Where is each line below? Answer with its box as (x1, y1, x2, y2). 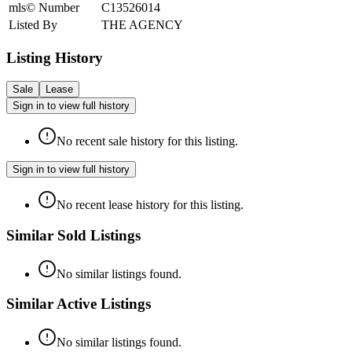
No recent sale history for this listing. (57, 134, 238, 148)
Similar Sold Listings (6, 226, 141, 244)
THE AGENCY (101, 17, 183, 31)
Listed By (9, 17, 57, 31)
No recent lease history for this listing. (57, 198, 244, 212)
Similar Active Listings (6, 295, 151, 313)
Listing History (6, 49, 103, 66)
